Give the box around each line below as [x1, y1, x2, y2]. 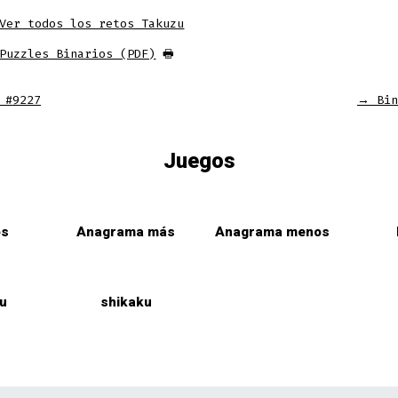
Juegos [163, 145, 235, 177]
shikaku [99, 291, 152, 312]
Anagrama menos [215, 221, 330, 242]
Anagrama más [76, 221, 175, 242]
